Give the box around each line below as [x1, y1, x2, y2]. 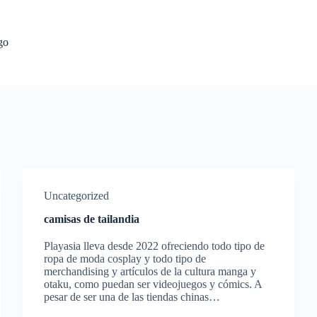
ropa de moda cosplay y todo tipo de [44, 253, 207, 265]
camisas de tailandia [44, 213, 140, 225]
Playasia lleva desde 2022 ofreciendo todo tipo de [44, 240, 265, 252]
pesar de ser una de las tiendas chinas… [44, 291, 221, 303]
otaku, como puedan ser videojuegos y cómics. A [44, 278, 263, 290]
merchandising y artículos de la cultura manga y [44, 265, 257, 277]
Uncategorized [44, 190, 110, 202]
